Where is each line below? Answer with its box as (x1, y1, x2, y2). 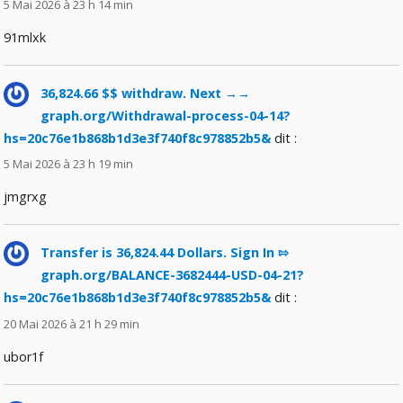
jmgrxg (4, 188, 48, 206)
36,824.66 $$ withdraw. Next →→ (40, 85, 251, 103)
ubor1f (4, 347, 44, 365)
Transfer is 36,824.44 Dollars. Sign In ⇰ (40, 244, 290, 262)
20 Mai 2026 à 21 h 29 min (4, 315, 140, 332)
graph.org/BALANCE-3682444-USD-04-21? (40, 266, 305, 284)
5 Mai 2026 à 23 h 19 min (4, 156, 134, 173)
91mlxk (4, 29, 47, 47)
